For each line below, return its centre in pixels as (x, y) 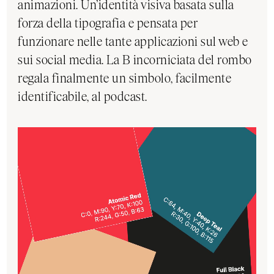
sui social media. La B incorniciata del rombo (135, 60)
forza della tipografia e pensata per (108, 23)
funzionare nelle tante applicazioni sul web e (133, 41)
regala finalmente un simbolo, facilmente (125, 78)
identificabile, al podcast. (83, 96)
